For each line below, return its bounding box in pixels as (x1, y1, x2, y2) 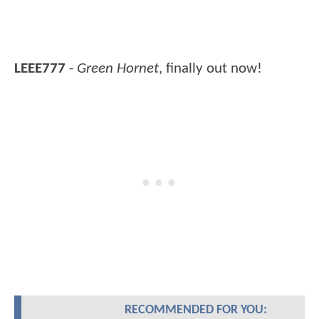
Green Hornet (77, 61, 159, 77)
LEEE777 (14, 61, 66, 77)
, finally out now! (159, 61, 262, 77)
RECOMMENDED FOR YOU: (124, 304, 267, 317)
